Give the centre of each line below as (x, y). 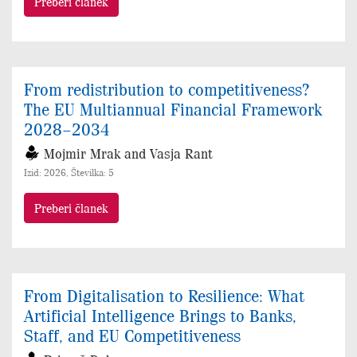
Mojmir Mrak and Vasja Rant (128, 153)
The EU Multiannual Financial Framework (173, 109)
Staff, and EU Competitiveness (132, 335)
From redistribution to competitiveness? (167, 89)
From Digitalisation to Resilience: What (164, 295)
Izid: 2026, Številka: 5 (69, 173)
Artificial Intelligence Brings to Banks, (160, 315)
